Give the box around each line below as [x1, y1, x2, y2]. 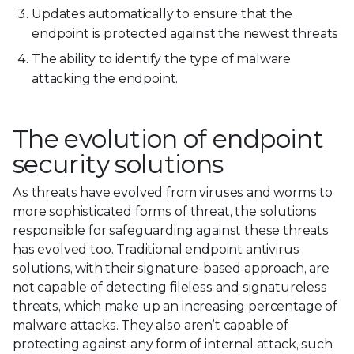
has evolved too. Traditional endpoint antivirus [13, 242, 299, 258]
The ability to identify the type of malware [32, 51, 292, 67]
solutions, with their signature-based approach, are [13, 261, 330, 277]
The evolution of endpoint [13, 123, 323, 155]
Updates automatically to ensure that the [32, 6, 292, 22]
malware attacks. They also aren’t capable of [13, 318, 288, 333]
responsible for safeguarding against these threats [13, 223, 329, 239]
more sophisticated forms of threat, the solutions [13, 204, 318, 220]
